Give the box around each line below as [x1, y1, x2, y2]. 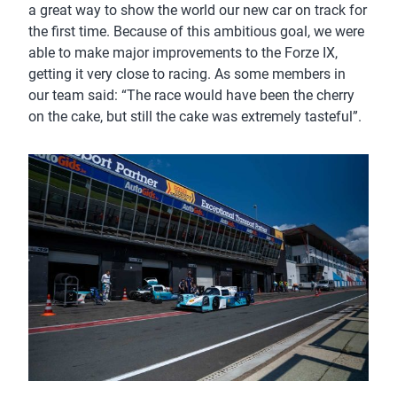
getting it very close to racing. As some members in [28, 65, 346, 82]
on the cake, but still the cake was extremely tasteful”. [28, 107, 362, 125]
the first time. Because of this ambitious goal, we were [28, 22, 364, 40]
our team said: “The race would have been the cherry [28, 86, 354, 104]
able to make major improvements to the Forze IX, [28, 43, 338, 61]
